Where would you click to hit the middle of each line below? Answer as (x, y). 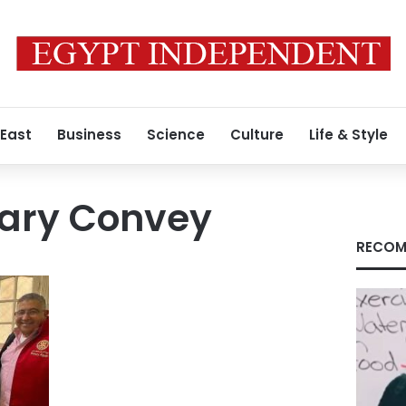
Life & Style (348, 135)
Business (89, 135)
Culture (257, 135)
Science (176, 135)
